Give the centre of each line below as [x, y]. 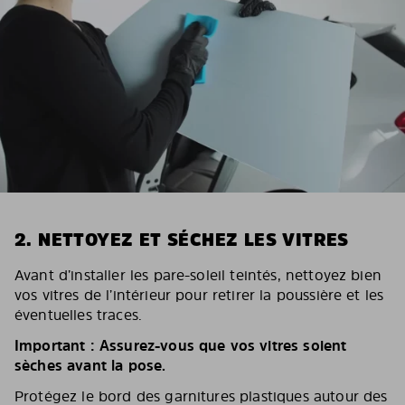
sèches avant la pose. [90, 365]
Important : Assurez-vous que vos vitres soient [181, 345]
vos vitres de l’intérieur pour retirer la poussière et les [199, 294]
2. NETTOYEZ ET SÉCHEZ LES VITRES [182, 239]
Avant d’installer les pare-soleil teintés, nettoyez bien [198, 274]
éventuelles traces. [79, 314]
